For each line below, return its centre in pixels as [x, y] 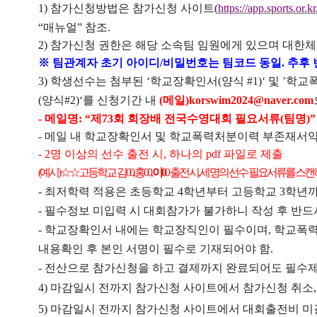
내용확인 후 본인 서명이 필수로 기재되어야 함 [154, 249]
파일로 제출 [253, 154]
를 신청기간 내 [121, 100]
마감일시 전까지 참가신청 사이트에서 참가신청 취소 [181, 288]
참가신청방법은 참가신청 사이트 [132, 8]
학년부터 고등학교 [231, 192]
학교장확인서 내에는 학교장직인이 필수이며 [156, 230]
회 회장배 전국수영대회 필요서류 [196, 119]
